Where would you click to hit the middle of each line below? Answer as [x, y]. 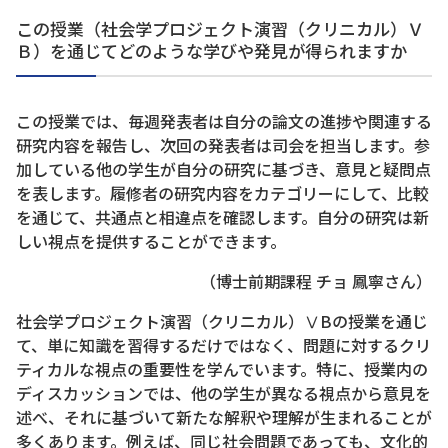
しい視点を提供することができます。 [151, 241]
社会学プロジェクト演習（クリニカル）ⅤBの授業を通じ [222, 321]
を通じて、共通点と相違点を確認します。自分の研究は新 [222, 217]
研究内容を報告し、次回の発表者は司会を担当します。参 [223, 145]
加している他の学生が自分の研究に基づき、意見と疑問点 [223, 169]
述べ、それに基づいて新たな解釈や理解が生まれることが [224, 417]
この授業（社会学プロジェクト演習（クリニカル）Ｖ [220, 28]
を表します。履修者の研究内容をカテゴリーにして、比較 [222, 193]
